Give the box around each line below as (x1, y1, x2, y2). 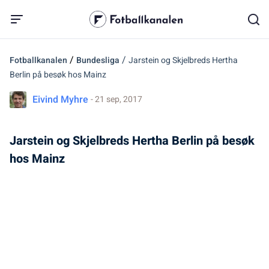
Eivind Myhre (32, 92, 88, 107)
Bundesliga (76, 54, 119, 67)
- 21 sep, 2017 (91, 93, 142, 106)
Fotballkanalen (10, 54, 67, 67)
